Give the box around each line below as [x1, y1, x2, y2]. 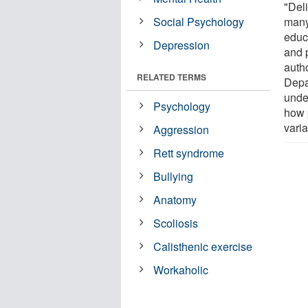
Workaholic [153, 261, 209, 278]
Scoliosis [153, 214, 199, 231]
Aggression [153, 121, 210, 137]
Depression [153, 36, 210, 53]
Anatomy [153, 191, 197, 208]
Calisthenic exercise [153, 238, 253, 254]
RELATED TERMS [137, 70, 206, 83]
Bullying [153, 168, 194, 184]
